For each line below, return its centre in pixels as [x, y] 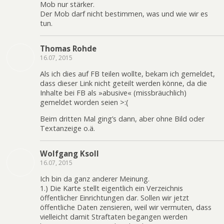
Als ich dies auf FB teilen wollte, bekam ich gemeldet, [127, 73]
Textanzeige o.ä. [67, 128]
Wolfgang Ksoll [69, 153]
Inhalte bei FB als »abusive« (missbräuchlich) [113, 92]
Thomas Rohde [68, 48]
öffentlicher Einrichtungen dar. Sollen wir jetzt [114, 198]
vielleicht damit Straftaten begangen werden [114, 217]
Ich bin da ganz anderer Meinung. [95, 179]
